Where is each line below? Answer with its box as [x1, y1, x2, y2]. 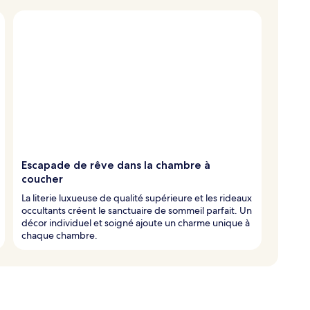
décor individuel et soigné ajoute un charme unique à [21, 216, 250, 229]
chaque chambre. [21, 228, 98, 241]
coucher [21, 172, 63, 185]
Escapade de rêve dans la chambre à [21, 158, 210, 172]
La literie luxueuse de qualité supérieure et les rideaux [21, 191, 252, 204]
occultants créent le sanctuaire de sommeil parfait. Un [21, 203, 252, 217]
